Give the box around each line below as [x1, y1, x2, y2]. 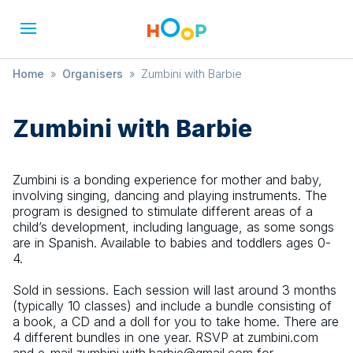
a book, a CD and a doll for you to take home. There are [13, 314, 339, 329]
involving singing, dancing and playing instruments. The [13, 188, 327, 203]
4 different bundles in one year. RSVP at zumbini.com [13, 329, 318, 345]
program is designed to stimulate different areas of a [13, 203, 313, 219]
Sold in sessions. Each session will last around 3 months [13, 282, 336, 298]
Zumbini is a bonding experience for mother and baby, [13, 172, 322, 188]
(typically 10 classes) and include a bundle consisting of [13, 298, 332, 314]
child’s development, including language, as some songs [13, 219, 334, 235]
